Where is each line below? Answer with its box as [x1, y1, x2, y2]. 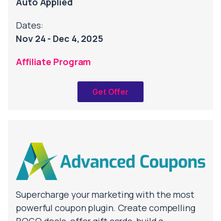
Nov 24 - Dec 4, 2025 [16, 33, 103, 45]
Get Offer [92, 87, 129, 97]
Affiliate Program [16, 56, 91, 68]
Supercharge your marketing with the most [16, 188, 194, 201]
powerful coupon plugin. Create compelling [16, 202, 195, 214]
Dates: [16, 19, 43, 32]
